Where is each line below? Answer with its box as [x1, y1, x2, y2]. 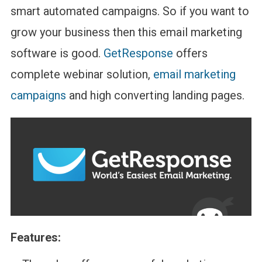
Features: [10, 230, 61, 244]
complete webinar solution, [10, 67, 153, 82]
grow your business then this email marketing [10, 25, 242, 40]
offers [173, 46, 208, 61]
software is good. [10, 46, 104, 61]
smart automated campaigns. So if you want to [10, 4, 249, 19]
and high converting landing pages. [65, 88, 244, 103]
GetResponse [103, 46, 173, 61]
